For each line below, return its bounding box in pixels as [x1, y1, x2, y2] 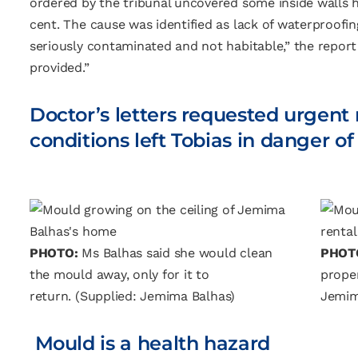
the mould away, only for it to [29, 267, 209, 282]
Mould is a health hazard [29, 332, 270, 355]
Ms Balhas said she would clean [78, 245, 273, 261]
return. [29, 288, 76, 304]
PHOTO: [29, 245, 78, 261]
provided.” [29, 60, 89, 75]
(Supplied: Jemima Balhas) [75, 288, 236, 304]
